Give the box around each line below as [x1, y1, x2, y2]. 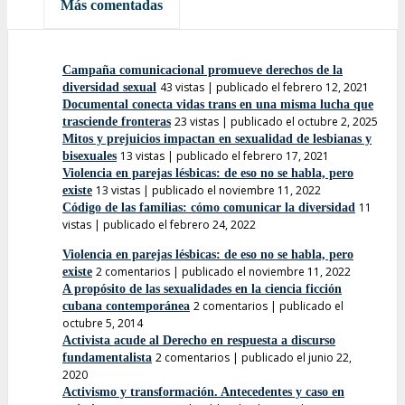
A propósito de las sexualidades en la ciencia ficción [62, 281, 342, 296]
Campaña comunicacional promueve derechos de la [62, 62, 343, 77]
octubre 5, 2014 [62, 315, 143, 331]
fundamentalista [62, 350, 152, 364]
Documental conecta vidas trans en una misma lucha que [62, 97, 373, 111]
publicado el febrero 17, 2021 [176, 147, 329, 164]
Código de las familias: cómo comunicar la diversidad [62, 200, 355, 214]
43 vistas [160, 79, 204, 95]
